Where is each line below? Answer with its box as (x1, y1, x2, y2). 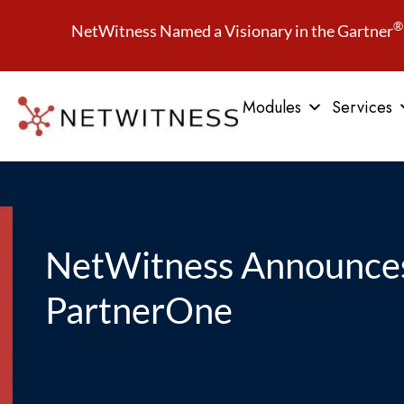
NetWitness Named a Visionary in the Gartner (71, 21, 394, 41)
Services (331, 96, 392, 119)
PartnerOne (45, 289, 233, 332)
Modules (242, 96, 301, 119)
